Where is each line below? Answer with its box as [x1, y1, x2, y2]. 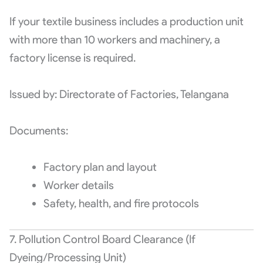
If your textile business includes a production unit [9, 15, 244, 29]
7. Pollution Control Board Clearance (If [9, 232, 195, 246]
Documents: [9, 123, 68, 137]
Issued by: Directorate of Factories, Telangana [9, 87, 229, 102]
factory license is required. [9, 51, 136, 65]
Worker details [43, 178, 114, 192]
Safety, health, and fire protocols [43, 196, 199, 210]
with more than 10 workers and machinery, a [9, 33, 220, 47]
